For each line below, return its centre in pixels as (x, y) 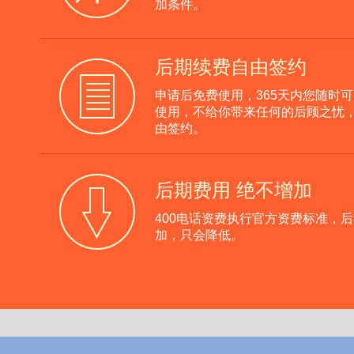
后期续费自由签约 (231, 67)
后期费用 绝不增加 (233, 190)
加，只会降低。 (199, 235)
